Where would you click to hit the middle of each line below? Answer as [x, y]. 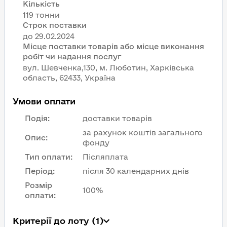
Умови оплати [44, 101]
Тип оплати [48, 157]
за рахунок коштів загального [143, 133]
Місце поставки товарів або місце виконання [113, 46]
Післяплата [105, 157]
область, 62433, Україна [69, 78]
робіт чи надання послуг [72, 56]
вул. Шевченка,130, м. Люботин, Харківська [108, 68]
